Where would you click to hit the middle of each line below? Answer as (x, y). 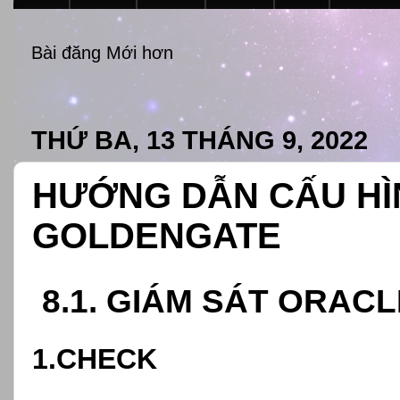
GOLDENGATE (157, 235)
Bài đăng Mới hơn (102, 53)
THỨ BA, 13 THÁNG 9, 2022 (200, 140)
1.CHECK (95, 359)
